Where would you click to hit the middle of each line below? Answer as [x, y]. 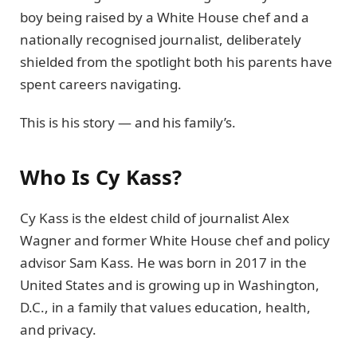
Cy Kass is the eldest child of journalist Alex [155, 218]
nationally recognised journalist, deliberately [161, 39]
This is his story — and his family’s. [128, 123]
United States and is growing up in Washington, [170, 284]
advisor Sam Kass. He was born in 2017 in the [163, 262]
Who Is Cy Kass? [101, 177]
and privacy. [58, 329]
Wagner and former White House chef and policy [175, 240]
